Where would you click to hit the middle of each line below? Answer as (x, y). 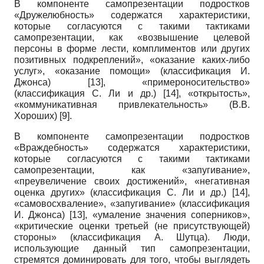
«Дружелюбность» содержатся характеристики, (132, 15)
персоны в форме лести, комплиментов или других (132, 49)
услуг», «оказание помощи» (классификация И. (132, 71)
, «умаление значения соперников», (168, 215)
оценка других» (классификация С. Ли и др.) (123, 193)
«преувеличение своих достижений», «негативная (132, 181)
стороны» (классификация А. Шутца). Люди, (132, 237)
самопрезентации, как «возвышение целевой (132, 38)
